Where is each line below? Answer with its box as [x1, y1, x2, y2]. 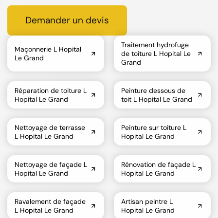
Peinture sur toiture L [121, 123, 186, 132]
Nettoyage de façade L [15, 160, 87, 169]
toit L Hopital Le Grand [121, 94, 192, 104]
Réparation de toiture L [15, 86, 87, 95]
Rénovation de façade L [121, 160, 196, 169]
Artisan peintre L [121, 197, 173, 206]
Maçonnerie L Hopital [15, 44, 81, 54]
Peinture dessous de [121, 86, 185, 95]
